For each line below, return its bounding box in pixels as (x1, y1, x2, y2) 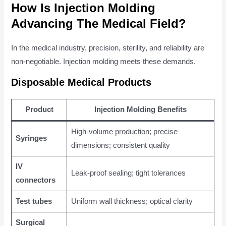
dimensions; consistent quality (71, 141, 170, 150)
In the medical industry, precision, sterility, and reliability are (11, 43, 205, 52)
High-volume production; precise (71, 128, 178, 136)
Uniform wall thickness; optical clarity (71, 197, 193, 206)
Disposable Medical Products (11, 77, 152, 88)
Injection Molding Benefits (94, 105, 187, 114)
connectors (15, 176, 55, 185)
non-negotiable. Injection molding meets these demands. (11, 57, 196, 66)
